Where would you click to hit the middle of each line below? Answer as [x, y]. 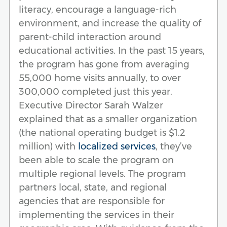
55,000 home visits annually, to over [100, 78]
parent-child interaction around [90, 37]
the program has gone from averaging [104, 64]
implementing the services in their [97, 215]
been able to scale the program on [96, 160]
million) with [48, 146]
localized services [117, 146]
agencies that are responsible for [92, 201]
